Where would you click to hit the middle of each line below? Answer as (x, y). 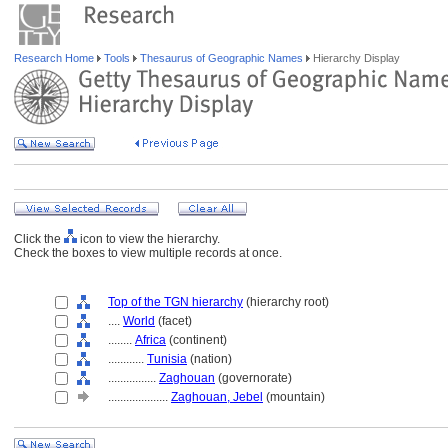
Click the (39, 239)
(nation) (209, 359)
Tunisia (167, 359)
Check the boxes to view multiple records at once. (148, 253)
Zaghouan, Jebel (217, 397)
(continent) (196, 340)
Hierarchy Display (355, 58)
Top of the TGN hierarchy (175, 302)
